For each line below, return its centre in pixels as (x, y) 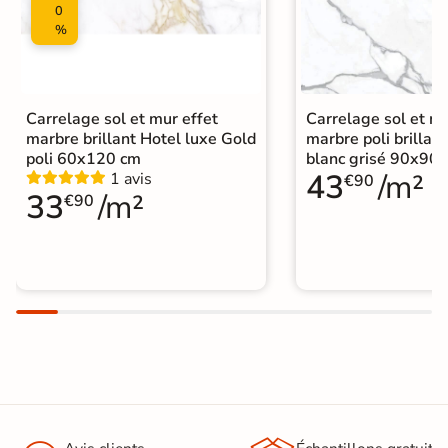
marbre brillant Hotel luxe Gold (141, 138)
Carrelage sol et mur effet (122, 118)
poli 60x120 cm (83, 158)
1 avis (131, 178)
